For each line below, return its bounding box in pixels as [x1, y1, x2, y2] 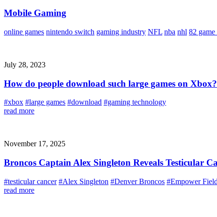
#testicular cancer [4, 177, 57, 186]
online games [4, 28, 44, 36]
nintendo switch [46, 28, 94, 36]
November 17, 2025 [4, 139, 65, 148]
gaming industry [96, 28, 146, 36]
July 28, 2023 [4, 61, 46, 69]
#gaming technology [104, 98, 166, 107]
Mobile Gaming [4, 8, 66, 18]
